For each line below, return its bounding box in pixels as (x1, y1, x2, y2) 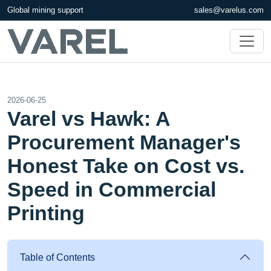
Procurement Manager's (7, 130, 241, 154)
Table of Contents (20, 252, 95, 263)
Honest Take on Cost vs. (7, 154, 244, 177)
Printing (7, 201, 85, 224)
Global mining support (7, 5, 83, 15)
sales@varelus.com (194, 5, 264, 15)
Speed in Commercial (7, 177, 216, 201)
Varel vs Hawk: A (7, 106, 170, 130)
